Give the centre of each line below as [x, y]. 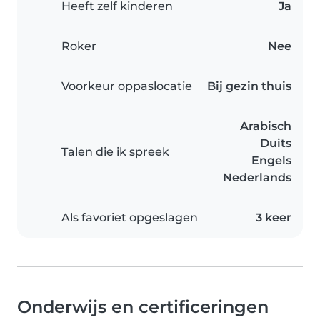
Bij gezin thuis [249, 86]
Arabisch [266, 126]
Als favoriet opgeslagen [130, 217]
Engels [271, 160]
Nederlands [257, 177]
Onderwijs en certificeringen [143, 307]
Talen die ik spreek [115, 152]
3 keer [274, 217]
